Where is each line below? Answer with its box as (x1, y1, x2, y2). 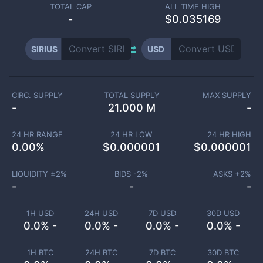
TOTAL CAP (49, 2, 92, 11)
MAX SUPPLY (203, 90, 252, 100)
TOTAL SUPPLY (103, 90, 160, 100)
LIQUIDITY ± (11, 169, 56, 178)
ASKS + (213, 169, 240, 178)
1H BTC (26, 248, 53, 257)
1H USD (26, 208, 54, 218)
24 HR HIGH (207, 130, 251, 139)
